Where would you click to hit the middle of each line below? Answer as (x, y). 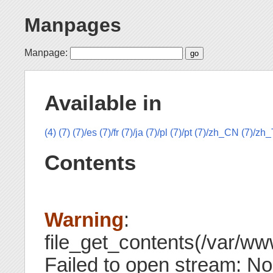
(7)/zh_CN (217, 133)
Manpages (73, 25)
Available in (103, 103)
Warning (84, 219)
